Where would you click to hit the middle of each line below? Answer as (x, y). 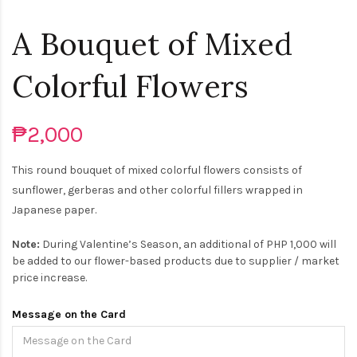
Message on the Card (69, 314)
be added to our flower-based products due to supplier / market (176, 261)
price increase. (49, 277)
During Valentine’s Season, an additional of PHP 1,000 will (188, 244)
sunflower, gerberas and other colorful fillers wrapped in (157, 190)
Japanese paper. (54, 210)
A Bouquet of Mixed (152, 43)
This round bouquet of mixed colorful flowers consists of (157, 170)
